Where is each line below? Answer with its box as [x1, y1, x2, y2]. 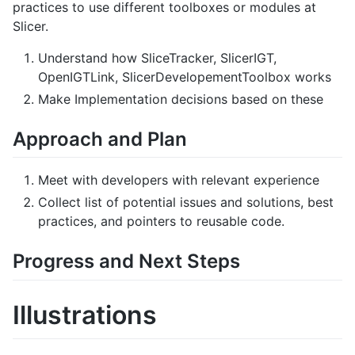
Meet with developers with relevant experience [38, 172, 319, 189]
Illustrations [13, 299, 157, 330]
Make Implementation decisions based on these [38, 91, 323, 108]
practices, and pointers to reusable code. [38, 213, 284, 230]
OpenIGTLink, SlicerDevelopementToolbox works [38, 69, 331, 86]
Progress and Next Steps [13, 250, 240, 273]
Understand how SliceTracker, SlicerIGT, [38, 50, 277, 67]
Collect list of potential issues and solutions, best [38, 194, 334, 211]
